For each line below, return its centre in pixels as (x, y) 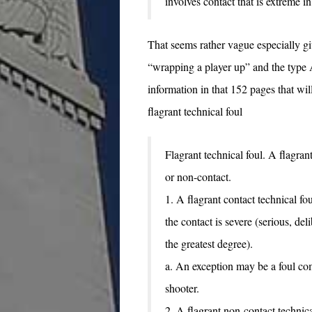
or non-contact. (198, 176)
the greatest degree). (209, 243)
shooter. (182, 288)
